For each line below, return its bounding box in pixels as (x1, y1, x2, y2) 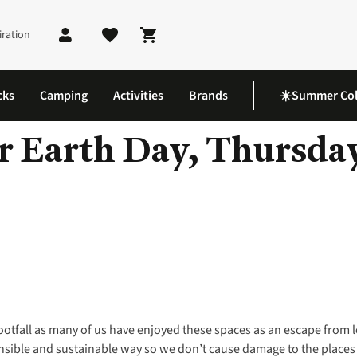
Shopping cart (154, 35, 231, 53)
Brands (189, 87, 228, 104)
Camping (40, 87, 88, 104)
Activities (113, 87, 163, 104)
